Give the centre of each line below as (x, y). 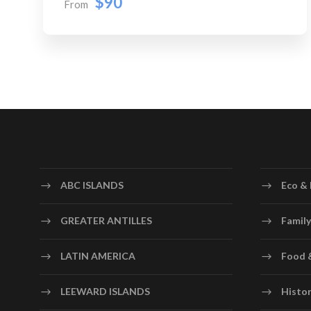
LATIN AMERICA (98, 256)
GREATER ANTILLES (106, 220)
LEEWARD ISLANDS (105, 291)
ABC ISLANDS (92, 185)
